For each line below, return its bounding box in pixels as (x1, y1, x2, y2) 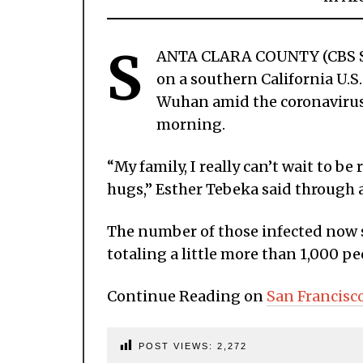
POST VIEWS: (139, 341, 217, 352)
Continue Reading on (107, 287, 267, 306)
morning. (156, 115, 225, 135)
